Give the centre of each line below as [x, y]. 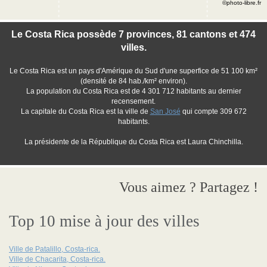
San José [165, 111]
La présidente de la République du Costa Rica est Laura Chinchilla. [133, 142]
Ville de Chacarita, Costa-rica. [57, 259]
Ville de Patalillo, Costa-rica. [55, 249]
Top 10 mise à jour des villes [104, 221]
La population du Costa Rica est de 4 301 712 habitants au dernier [133, 91]
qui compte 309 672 [213, 111]
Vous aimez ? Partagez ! [189, 187]
